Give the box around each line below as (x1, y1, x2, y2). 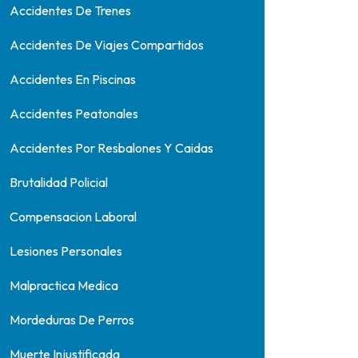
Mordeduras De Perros (9, 312, 134, 328)
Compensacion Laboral (9, 209, 137, 225)
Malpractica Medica (9, 277, 118, 293)
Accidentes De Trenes (9, 2, 131, 18)
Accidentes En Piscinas (9, 71, 136, 87)
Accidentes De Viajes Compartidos (9, 37, 204, 53)
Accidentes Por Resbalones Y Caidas (9, 140, 213, 156)
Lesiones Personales (9, 243, 122, 259)
